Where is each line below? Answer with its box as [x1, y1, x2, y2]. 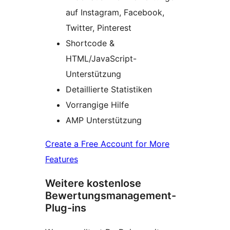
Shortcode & [66, 37, 114, 48]
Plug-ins [45, 201, 86, 214]
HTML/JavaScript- [66, 53, 137, 64]
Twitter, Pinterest [66, 22, 131, 33]
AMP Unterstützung [66, 114, 142, 125]
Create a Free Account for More [45, 138, 169, 149]
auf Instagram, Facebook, [66, 7, 164, 17]
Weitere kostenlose [45, 177, 141, 189]
